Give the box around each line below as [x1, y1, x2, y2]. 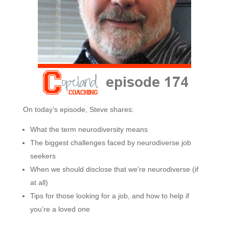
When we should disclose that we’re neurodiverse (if [30, 165, 198, 173]
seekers [30, 152, 56, 160]
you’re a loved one [30, 205, 90, 213]
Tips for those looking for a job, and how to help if [30, 192, 189, 200]
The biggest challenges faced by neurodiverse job [30, 139, 191, 147]
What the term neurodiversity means [30, 125, 148, 133]
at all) [30, 178, 48, 187]
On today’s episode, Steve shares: [22, 105, 134, 113]
